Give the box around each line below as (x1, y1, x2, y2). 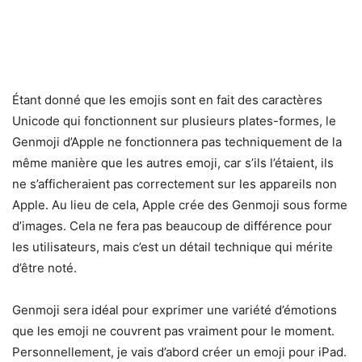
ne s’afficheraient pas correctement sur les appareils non (12, 175, 337, 192)
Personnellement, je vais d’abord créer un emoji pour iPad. (12, 343, 347, 360)
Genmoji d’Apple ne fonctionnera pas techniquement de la (12, 133, 342, 149)
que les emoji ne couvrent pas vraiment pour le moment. (12, 322, 335, 339)
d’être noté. (12, 259, 77, 276)
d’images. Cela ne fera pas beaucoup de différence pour (12, 217, 332, 234)
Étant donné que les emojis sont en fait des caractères (12, 91, 322, 107)
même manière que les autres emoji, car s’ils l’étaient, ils (12, 154, 334, 170)
